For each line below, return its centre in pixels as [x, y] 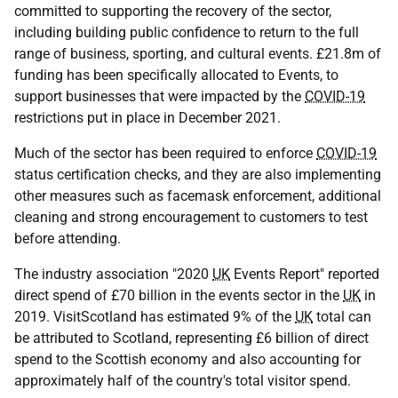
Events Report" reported [305, 274]
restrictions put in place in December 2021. [147, 118]
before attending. [68, 239]
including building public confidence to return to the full [187, 32]
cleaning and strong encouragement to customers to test [191, 217]
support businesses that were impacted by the [159, 96]
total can [342, 317]
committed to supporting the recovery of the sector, [173, 11]
